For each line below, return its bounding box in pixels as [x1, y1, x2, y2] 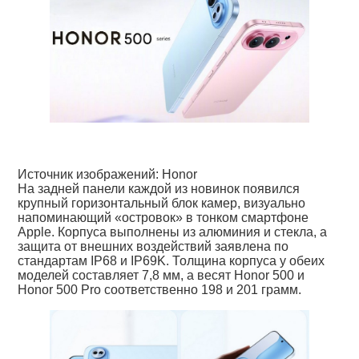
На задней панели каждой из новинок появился [18, 181, 301, 196]
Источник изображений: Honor [18, 167, 198, 181]
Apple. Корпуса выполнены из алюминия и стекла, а [18, 224, 328, 239]
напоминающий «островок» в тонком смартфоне [18, 210, 309, 224]
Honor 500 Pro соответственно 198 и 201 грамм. [18, 282, 302, 296]
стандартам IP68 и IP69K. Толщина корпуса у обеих [18, 253, 325, 268]
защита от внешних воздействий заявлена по [18, 239, 289, 253]
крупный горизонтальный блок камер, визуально [18, 196, 306, 210]
